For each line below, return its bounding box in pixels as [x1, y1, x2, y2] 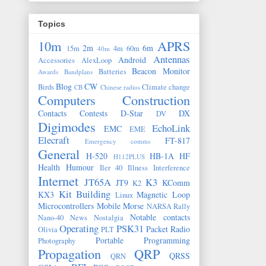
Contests [80, 107, 107, 119]
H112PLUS [113, 152, 145, 161]
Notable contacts [130, 211, 190, 223]
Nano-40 [38, 213, 64, 223]
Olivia [38, 224, 58, 235]
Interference [153, 163, 191, 173]
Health [38, 161, 60, 173]
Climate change [141, 82, 191, 93]
